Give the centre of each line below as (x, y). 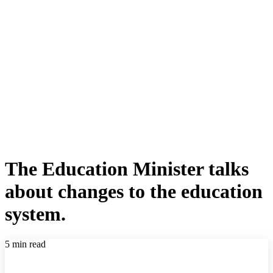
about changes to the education (134, 192)
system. (35, 214)
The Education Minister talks (127, 169)
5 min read (25, 244)
